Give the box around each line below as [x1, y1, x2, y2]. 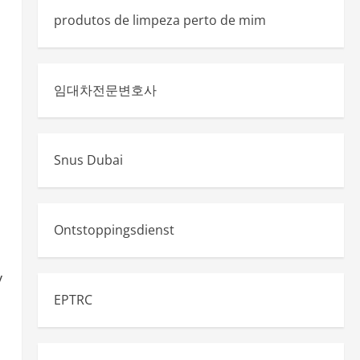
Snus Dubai [53, 151, 123, 169]
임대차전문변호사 [53, 81, 157, 99]
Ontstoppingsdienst [53, 221, 174, 239]
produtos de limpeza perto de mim [53, 11, 266, 29]
